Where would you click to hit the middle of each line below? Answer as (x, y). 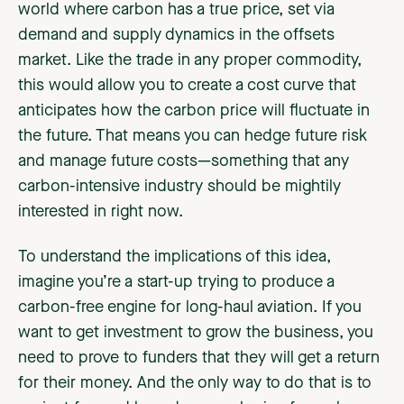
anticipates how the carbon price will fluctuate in (194, 111)
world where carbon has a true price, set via (176, 10)
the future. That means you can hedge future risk (193, 137)
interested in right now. (101, 212)
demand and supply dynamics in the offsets (176, 36)
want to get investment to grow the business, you (196, 333)
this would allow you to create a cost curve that (187, 86)
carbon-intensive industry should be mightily (179, 187)
